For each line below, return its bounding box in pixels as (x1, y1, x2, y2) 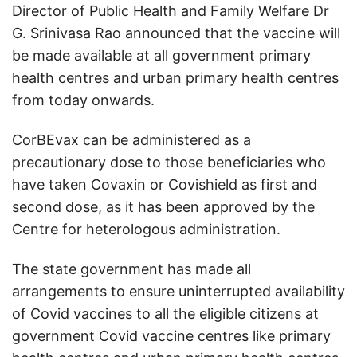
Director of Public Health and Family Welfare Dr (12, 2, 329, 19)
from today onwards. (12, 91, 155, 108)
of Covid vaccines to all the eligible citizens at (12, 304, 319, 322)
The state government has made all (12, 260, 251, 277)
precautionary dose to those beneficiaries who (12, 153, 326, 171)
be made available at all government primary (12, 46, 311, 64)
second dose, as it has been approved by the (12, 198, 315, 215)
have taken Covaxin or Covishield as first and (12, 175, 317, 193)
